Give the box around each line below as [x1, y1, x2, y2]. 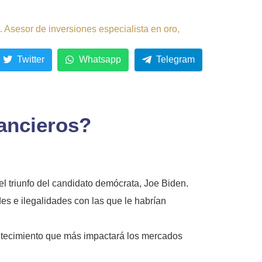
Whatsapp [79, 54, 122, 65]
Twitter [16, 54, 44, 65]
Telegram [156, 54, 195, 65]
